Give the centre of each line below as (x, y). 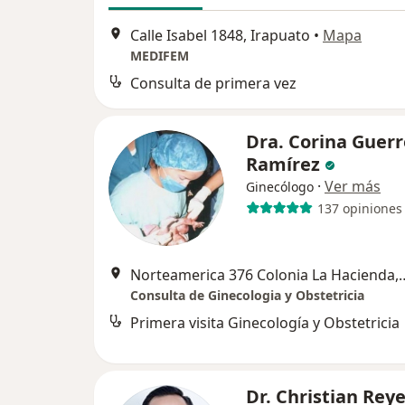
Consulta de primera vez (213, 84)
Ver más (353, 187)
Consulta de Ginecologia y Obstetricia (247, 296)
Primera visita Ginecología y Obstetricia (265, 323)
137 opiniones (359, 208)
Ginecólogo (280, 187)
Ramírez (285, 165)
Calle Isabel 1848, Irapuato (220, 36)
